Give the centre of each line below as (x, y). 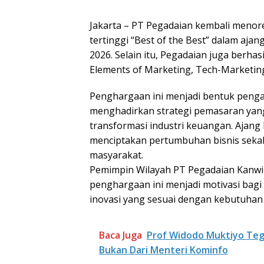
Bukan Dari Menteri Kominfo (164, 250)
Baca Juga (121, 235)
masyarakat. (116, 155)
